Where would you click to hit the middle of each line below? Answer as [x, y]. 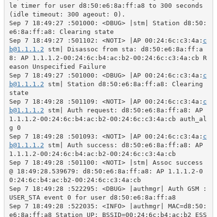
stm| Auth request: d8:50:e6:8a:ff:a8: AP [123, 110]
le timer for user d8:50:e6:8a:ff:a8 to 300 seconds [106, 5]
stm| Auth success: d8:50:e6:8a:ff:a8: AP [123, 145]
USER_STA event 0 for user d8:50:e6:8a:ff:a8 [92, 197]
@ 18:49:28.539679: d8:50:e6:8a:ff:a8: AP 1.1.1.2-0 [106, 171]
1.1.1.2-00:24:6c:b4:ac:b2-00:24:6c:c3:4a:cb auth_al [108, 119]
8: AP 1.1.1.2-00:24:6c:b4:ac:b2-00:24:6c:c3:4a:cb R [108, 58]
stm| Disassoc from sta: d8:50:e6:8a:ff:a [123, 49]
